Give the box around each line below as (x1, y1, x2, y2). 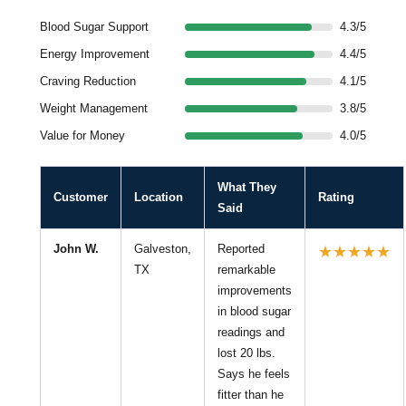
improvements (217, 283, 292, 297)
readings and (217, 324, 285, 339)
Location (134, 189, 183, 204)
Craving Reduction (40, 73, 136, 88)
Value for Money (40, 128, 125, 142)
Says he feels (217, 366, 290, 381)
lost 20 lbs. (217, 345, 275, 360)
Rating (318, 189, 354, 204)
